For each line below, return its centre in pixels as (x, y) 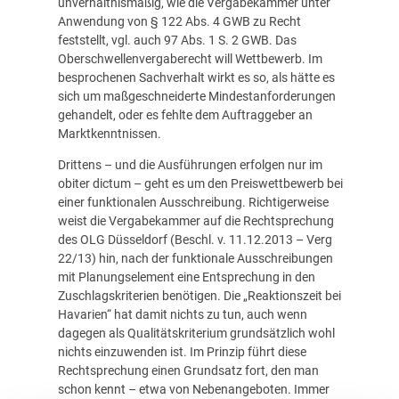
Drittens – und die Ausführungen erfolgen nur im (190, 164)
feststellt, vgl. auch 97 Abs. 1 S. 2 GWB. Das (177, 40)
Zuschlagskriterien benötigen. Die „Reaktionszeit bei (199, 295)
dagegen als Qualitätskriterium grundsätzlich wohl (196, 333)
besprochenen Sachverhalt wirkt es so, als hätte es (196, 77)
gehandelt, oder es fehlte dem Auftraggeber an (185, 114)
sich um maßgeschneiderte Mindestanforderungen (196, 96)
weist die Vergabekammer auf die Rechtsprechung (195, 220)
